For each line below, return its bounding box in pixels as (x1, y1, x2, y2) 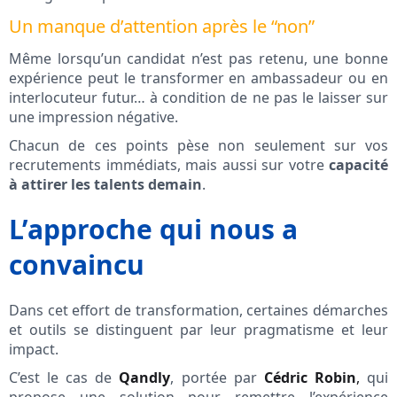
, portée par (170, 368, 264, 388)
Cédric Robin (263, 368, 356, 388)
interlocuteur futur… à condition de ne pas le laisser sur (9, 88, 388, 108)
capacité (329, 155, 388, 175)
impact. (9, 339, 58, 360)
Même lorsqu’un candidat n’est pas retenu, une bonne (9, 49, 388, 69)
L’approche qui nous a (9, 211, 298, 248)
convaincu (9, 246, 144, 284)
